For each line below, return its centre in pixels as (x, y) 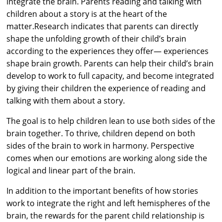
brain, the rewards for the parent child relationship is (106, 215)
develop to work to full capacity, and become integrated (111, 76)
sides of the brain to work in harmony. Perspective (101, 145)
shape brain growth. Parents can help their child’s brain (110, 63)
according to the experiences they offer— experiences (108, 51)
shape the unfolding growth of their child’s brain (97, 38)
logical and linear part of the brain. (71, 170)
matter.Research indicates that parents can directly (103, 26)
